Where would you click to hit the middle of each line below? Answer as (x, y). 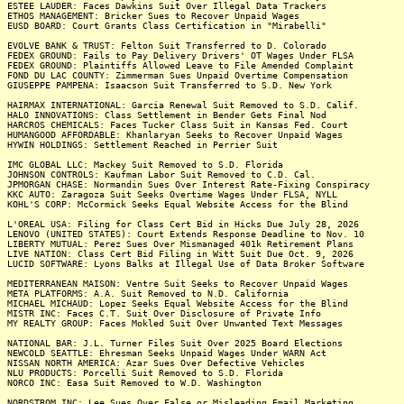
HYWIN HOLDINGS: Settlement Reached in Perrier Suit (142, 145)
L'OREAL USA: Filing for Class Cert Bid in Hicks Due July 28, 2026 (183, 224)
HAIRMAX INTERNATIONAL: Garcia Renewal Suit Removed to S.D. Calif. (183, 105)
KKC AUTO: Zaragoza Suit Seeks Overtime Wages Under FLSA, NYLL (172, 194)
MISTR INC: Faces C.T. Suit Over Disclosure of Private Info (164, 313)
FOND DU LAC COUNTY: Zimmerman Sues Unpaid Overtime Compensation (178, 75)
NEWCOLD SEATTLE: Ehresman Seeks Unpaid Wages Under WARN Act (167, 353)
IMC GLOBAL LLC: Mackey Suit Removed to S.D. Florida (145, 165)
